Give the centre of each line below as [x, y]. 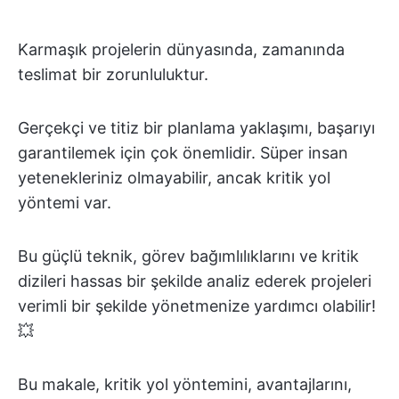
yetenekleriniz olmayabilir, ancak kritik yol [174, 178]
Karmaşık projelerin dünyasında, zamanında [181, 49]
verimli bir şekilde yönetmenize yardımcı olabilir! [197, 306]
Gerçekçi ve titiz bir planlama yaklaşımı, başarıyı [196, 128]
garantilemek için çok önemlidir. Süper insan [183, 153]
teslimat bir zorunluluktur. [113, 74]
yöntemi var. [65, 203]
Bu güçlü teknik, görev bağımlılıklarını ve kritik [188, 256]
